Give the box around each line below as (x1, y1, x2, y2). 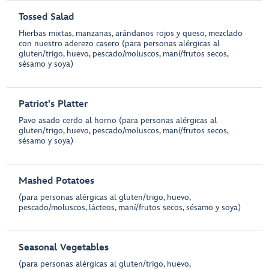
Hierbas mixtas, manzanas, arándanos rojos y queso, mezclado (19, 28, 243, 38)
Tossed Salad (19, 11, 74, 23)
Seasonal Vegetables (19, 242, 109, 253)
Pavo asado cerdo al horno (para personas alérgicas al (19, 115, 217, 125)
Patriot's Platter (19, 98, 88, 110)
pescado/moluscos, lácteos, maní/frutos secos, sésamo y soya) (19, 202, 241, 213)
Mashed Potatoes (19, 175, 95, 187)
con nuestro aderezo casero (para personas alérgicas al (19, 38, 220, 49)
